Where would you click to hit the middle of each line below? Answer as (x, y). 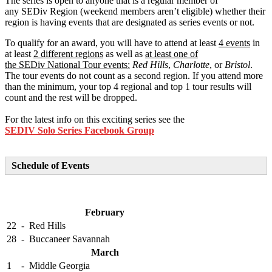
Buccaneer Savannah (70, 239)
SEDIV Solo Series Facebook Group (80, 130)
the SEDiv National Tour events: (67, 65)
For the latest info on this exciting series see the (96, 119)
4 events (234, 43)
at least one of (172, 54)
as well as (124, 54)
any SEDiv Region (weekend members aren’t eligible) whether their (135, 11)
